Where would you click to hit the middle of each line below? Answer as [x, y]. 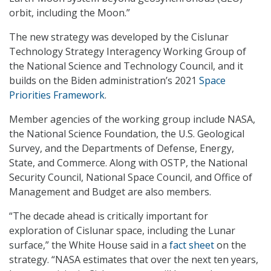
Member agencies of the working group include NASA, [132, 119]
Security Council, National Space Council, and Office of [131, 178]
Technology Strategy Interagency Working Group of [128, 52]
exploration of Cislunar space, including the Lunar [122, 231]
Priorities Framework [57, 95]
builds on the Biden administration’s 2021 [104, 81]
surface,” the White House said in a [89, 245]
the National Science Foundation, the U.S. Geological [127, 134]
